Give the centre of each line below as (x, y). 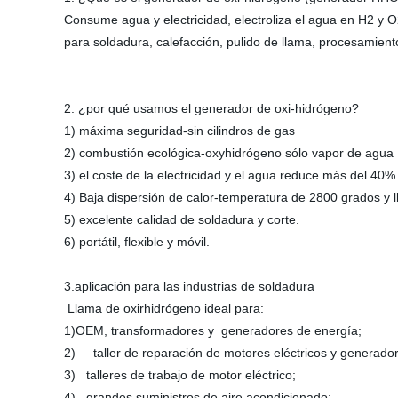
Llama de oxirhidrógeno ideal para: (164, 308)
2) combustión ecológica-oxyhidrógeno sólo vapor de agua (229, 153)
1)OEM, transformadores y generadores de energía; (213, 330)
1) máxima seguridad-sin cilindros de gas (179, 131)
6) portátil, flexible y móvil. (137, 242)
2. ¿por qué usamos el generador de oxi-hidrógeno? (211, 108)
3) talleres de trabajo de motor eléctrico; (180, 375)
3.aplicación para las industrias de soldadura (189, 286)
